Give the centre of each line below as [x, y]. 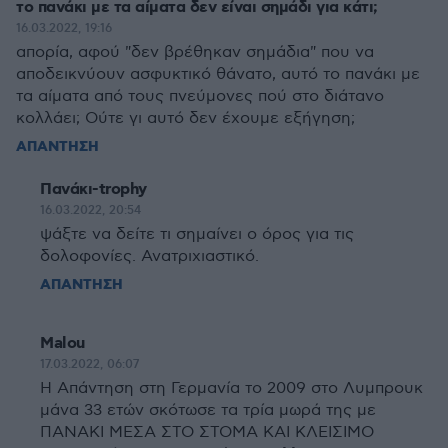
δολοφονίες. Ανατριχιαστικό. [149, 256]
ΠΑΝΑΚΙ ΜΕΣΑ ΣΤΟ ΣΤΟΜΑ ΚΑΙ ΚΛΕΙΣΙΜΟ [207, 432]
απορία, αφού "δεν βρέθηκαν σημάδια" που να [195, 52]
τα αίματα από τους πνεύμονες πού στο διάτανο [200, 96]
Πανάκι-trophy [93, 189]
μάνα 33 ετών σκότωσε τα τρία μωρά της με [208, 410]
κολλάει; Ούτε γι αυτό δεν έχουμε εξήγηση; [185, 118]
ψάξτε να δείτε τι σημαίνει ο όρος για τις [197, 234]
